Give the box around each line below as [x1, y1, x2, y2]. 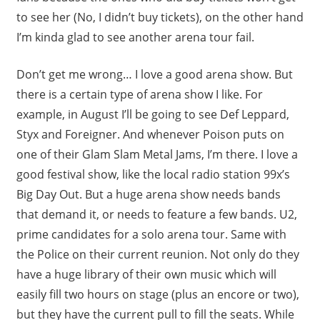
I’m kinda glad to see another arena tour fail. [16, 29, 254, 45]
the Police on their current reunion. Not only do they [16, 246, 299, 262]
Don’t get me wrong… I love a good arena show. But [16, 66, 293, 82]
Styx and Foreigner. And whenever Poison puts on [16, 126, 284, 142]
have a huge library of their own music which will [16, 266, 276, 282]
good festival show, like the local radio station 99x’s [16, 166, 290, 182]
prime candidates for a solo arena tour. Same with [16, 226, 286, 242]
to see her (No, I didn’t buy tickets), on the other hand [16, 9, 304, 25]
